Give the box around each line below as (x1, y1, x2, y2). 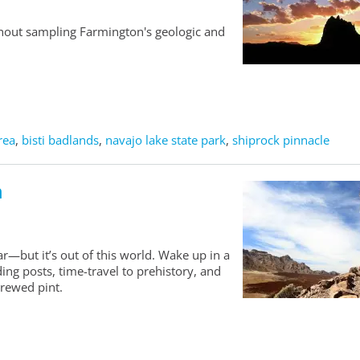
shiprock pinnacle (232, 132, 329, 149)
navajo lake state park (105, 132, 226, 149)
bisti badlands (22, 132, 99, 149)
